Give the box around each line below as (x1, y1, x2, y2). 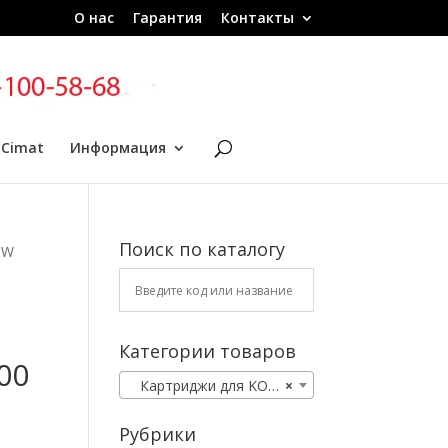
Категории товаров (119, 339, 297, 363)
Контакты (220, 7, 294, 27)
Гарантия (132, 7, 202, 27)
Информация (69, 138, 166, 157)
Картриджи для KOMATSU (128, 376, 269, 396)
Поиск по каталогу (119, 237, 286, 261)
